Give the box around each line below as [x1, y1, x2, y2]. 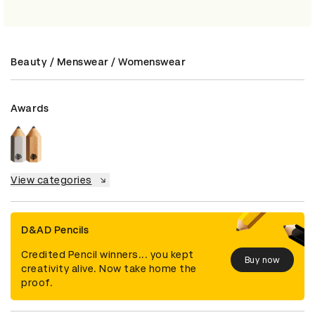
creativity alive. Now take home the [21, 263, 197, 275]
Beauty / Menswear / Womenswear [11, 56, 186, 68]
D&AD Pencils [21, 224, 89, 236]
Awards [11, 103, 49, 115]
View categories [11, 174, 92, 186]
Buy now [244, 255, 280, 265]
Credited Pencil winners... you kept [21, 249, 194, 261]
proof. [21, 277, 53, 289]
